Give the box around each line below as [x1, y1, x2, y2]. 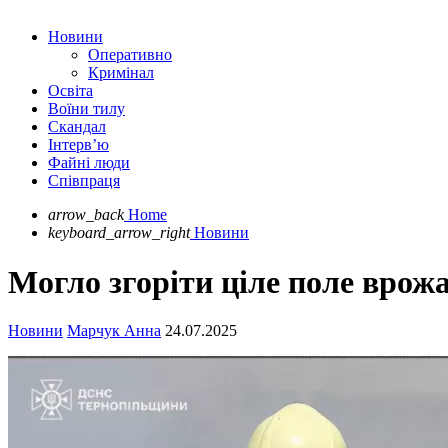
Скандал [48, 118, 106, 136]
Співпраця [48, 172, 120, 190]
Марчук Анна [67, 322, 161, 340]
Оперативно [88, 46, 172, 64]
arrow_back [48, 206, 124, 224]
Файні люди [48, 154, 130, 172]
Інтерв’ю [48, 136, 109, 154]
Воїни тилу [48, 100, 125, 118]
